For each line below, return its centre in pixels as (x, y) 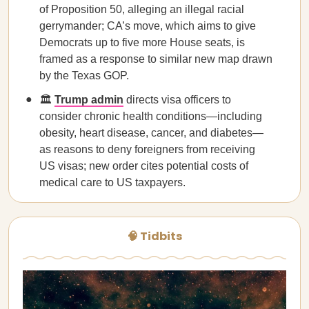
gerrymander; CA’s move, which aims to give (148, 26)
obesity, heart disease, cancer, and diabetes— (151, 133)
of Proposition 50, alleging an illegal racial (142, 9)
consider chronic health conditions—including (151, 116)
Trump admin (89, 100)
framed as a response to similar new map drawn (156, 59)
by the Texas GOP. (84, 76)
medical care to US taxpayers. (112, 182)
